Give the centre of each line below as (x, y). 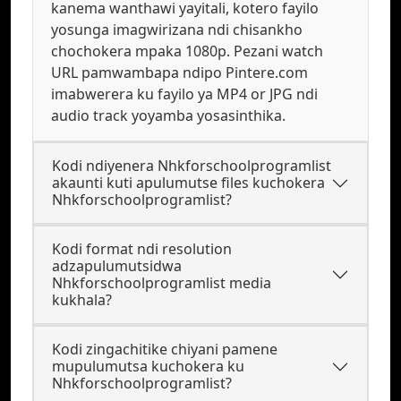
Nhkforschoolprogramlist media (162, 283)
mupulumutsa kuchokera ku (148, 366)
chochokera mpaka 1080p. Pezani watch (187, 51)
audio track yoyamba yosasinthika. (168, 115)
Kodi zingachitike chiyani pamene (165, 349)
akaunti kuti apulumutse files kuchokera (188, 183)
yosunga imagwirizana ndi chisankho (177, 30)
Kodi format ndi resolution (142, 249)
